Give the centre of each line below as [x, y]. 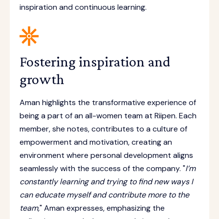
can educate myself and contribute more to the [104, 195]
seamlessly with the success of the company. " [102, 168]
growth [42, 79]
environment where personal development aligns [106, 155]
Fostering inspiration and [95, 61]
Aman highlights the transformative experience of [108, 102]
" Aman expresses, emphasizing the [102, 208]
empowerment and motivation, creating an [96, 142]
